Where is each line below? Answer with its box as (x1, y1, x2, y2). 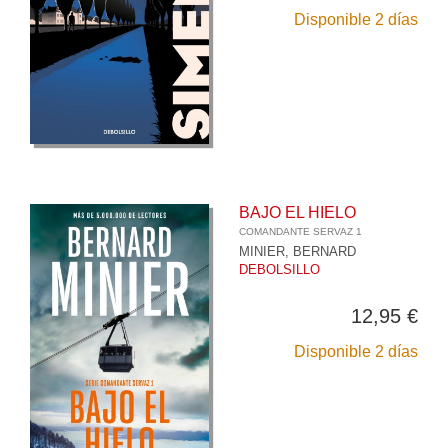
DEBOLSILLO (239, 262, 320, 278)
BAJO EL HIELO (239, 204, 356, 222)
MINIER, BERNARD (239, 244, 356, 260)
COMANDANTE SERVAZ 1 (239, 226, 362, 238)
